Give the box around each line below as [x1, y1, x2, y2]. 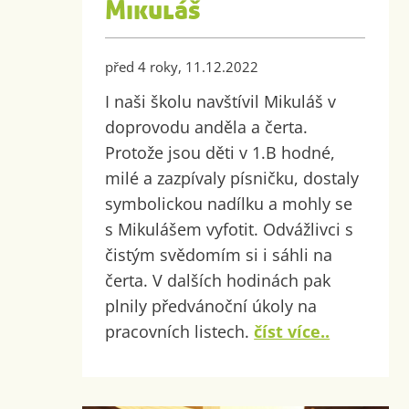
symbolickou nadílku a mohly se [105, 192, 353, 215]
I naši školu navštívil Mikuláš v [105, 89, 337, 112]
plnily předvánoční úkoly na [105, 294, 318, 317]
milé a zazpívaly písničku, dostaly [105, 166, 360, 189]
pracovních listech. [105, 320, 255, 342]
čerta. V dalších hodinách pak [105, 268, 331, 291]
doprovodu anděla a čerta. [105, 115, 309, 138]
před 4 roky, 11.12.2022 [105, 57, 259, 76]
